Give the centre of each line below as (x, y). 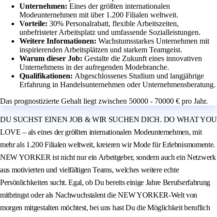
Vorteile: (34, 24)
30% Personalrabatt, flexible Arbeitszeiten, (114, 24)
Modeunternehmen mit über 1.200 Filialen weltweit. (99, 15)
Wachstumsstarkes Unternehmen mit (154, 41)
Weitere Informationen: (59, 41)
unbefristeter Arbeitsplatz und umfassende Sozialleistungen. (110, 32)
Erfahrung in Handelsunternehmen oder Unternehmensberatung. (117, 85)
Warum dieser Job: (52, 59)
